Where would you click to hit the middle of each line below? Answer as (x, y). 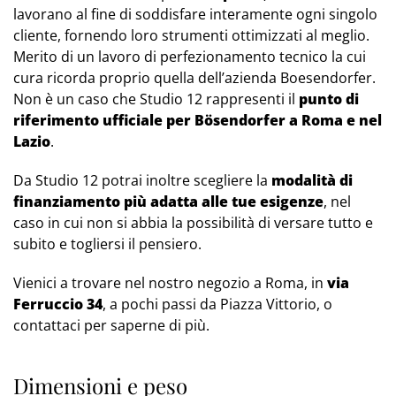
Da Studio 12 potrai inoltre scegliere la (142, 181)
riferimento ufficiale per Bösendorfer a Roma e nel (198, 121)
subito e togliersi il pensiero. (107, 244)
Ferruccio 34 (58, 305)
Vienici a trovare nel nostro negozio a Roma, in (170, 283)
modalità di (312, 181)
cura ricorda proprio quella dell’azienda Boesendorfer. (194, 78)
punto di (329, 99)
